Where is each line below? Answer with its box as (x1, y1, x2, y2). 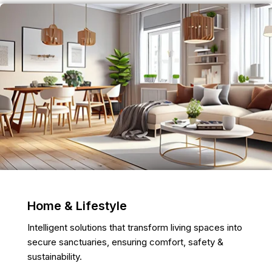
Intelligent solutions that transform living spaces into (27, 221, 242, 233)
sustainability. (27, 250, 82, 262)
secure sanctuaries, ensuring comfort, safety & (27, 236, 223, 248)
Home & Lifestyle (27, 198, 127, 213)
